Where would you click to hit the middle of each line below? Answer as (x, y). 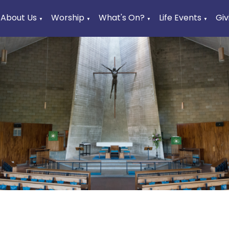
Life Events (180, 18)
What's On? (122, 18)
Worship (68, 18)
